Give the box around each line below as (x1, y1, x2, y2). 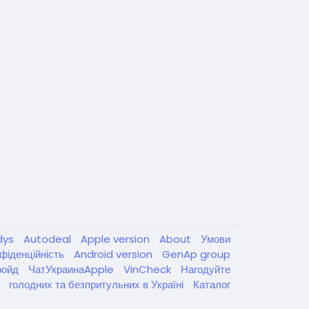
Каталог (193, 277, 230, 292)
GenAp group (162, 247, 230, 261)
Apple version (81, 232, 152, 246)
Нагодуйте (181, 262, 230, 277)
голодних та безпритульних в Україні (9, 277, 186, 292)
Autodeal (23, 232, 74, 246)
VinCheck (123, 262, 174, 277)
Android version (74, 247, 155, 261)
